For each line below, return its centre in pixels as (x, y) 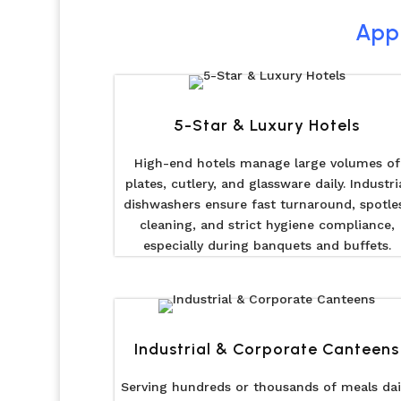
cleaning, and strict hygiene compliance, (267, 224)
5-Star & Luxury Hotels (267, 125)
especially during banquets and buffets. (267, 245)
